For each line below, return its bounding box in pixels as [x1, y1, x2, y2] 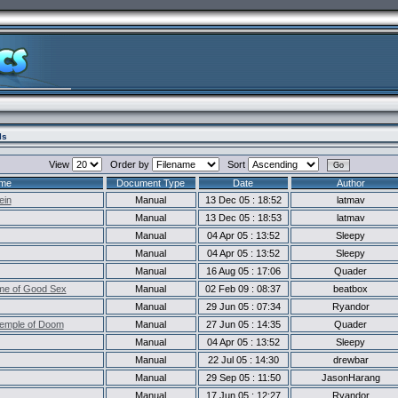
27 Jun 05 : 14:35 [205, 319, 281, 330]
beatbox [333, 283, 368, 294]
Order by [109, 159, 149, 170]
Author [336, 178, 365, 188]
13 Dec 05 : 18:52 [204, 195, 282, 205]
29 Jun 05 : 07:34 [205, 301, 281, 312]
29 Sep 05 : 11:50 [205, 372, 281, 383]
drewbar [332, 354, 369, 365]
